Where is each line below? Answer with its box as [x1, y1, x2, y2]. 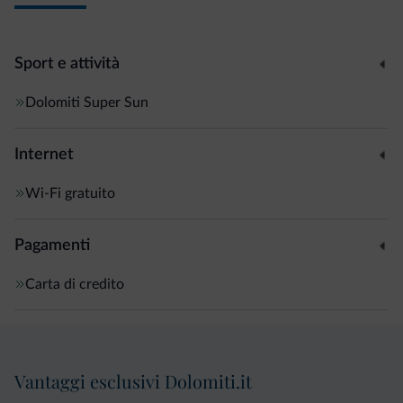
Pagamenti [14, 237, 90, 254]
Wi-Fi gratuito [25, 185, 115, 201]
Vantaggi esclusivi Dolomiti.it [14, 368, 252, 393]
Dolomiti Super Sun [25, 94, 148, 110]
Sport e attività [14, 56, 120, 72]
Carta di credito [25, 276, 124, 291]
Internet [14, 146, 74, 163]
